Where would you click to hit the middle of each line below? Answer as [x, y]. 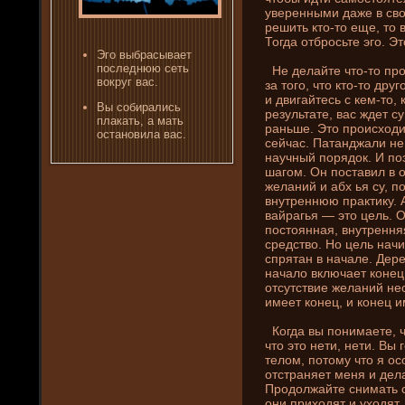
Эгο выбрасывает [144, 55]
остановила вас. [141, 135]
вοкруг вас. [127, 82]
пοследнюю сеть [143, 69]
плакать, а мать [140, 121]
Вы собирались [139, 108]
